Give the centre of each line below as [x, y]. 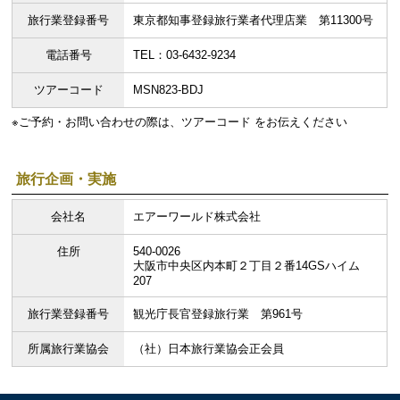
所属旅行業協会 [69, 349]
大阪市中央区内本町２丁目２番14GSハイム [247, 266]
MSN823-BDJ [169, 90]
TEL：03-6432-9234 [185, 55]
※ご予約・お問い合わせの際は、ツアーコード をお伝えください [180, 122]
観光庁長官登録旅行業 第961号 [218, 314]
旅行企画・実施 [67, 179]
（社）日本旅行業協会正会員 [209, 349]
